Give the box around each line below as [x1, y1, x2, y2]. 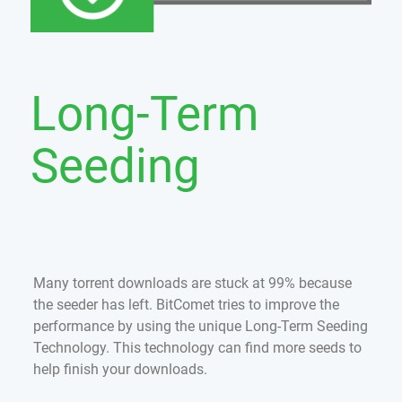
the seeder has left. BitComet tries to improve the [32, 295, 339, 313]
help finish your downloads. [32, 360, 207, 378]
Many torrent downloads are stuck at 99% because [32, 274, 352, 292]
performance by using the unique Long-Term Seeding [32, 317, 368, 335]
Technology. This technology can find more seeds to [32, 338, 362, 356]
